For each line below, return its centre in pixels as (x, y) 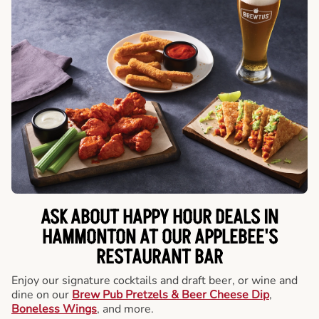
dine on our (42, 294)
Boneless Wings (54, 309)
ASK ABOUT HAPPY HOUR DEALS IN (159, 218)
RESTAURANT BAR (159, 257)
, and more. (125, 309)
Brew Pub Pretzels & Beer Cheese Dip (171, 294)
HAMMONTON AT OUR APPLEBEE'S (159, 237)
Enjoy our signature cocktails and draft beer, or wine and (155, 280)
